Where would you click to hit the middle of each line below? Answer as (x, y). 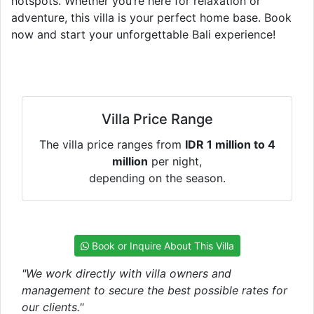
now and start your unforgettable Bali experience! (143, 34)
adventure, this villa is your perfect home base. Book (151, 17)
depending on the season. (157, 178)
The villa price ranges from (112, 144)
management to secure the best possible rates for (155, 290)
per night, (175, 161)
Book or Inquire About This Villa (161, 245)
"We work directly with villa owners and (127, 273)
